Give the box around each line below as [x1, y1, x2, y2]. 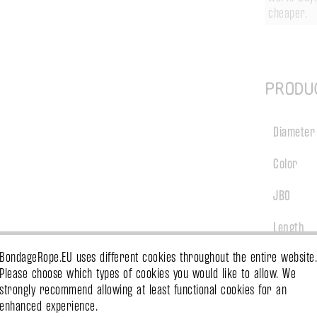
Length [273, 219, 304, 236]
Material [273, 282, 311, 299]
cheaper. [268, 5, 307, 21]
